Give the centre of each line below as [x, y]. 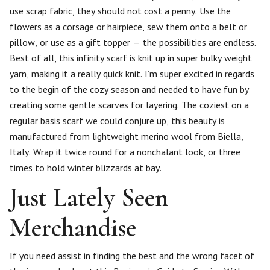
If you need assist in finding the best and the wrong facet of [132, 256]
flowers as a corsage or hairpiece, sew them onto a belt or [128, 27]
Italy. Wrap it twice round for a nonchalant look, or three [125, 152]
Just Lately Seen [89, 197]
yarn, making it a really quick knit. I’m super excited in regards [132, 74]
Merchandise [73, 228]
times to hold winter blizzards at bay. [86, 168]
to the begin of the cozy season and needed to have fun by [129, 89]
